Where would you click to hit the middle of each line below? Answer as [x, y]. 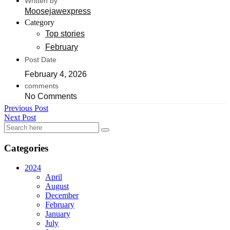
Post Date [41, 60]
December [62, 196]
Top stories [65, 34]
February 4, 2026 [56, 74]
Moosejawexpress [58, 11]
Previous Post [26, 108]
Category [40, 23]
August [57, 186]
